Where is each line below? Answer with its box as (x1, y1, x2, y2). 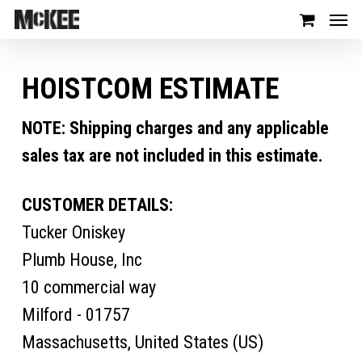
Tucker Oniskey (21, 222, 125, 242)
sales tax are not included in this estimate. (21, 145, 323, 166)
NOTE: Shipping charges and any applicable (21, 118, 329, 138)
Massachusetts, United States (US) (21, 332, 263, 352)
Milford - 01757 (21, 305, 130, 325)
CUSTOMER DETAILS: (21, 195, 173, 215)
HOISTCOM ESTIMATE (21, 72, 279, 106)
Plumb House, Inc (21, 250, 142, 270)
